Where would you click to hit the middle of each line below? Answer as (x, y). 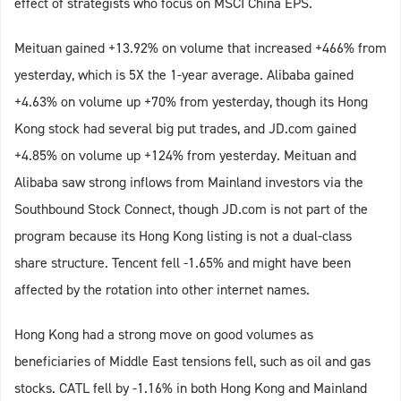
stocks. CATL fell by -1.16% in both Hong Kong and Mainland (191, 388)
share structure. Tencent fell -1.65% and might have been (183, 263)
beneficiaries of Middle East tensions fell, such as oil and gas (192, 362)
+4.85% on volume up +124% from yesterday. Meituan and (185, 156)
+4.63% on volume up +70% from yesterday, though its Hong (191, 102)
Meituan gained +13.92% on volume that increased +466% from (200, 48)
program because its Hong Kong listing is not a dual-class (183, 236)
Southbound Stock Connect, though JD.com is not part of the (191, 209)
